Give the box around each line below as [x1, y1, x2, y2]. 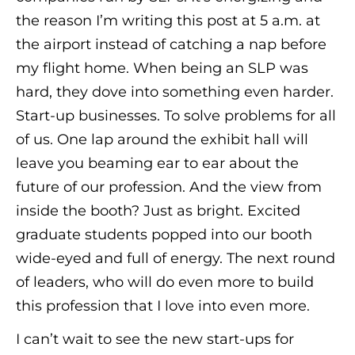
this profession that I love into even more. [16, 296, 310, 315]
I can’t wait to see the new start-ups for [16, 330, 294, 348]
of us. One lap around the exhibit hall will [16, 130, 308, 148]
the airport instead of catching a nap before [16, 35, 326, 53]
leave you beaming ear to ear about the [16, 154, 299, 172]
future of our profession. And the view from [16, 177, 322, 196]
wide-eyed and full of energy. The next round [16, 249, 335, 267]
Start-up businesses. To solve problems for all [16, 106, 336, 124]
